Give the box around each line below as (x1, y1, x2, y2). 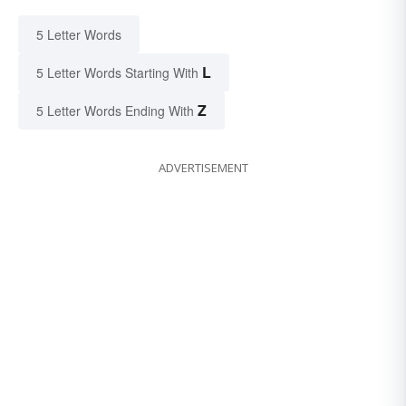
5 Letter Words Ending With (36, 101, 194, 121)
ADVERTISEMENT (158, 159, 248, 177)
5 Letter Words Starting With (36, 63, 198, 82)
